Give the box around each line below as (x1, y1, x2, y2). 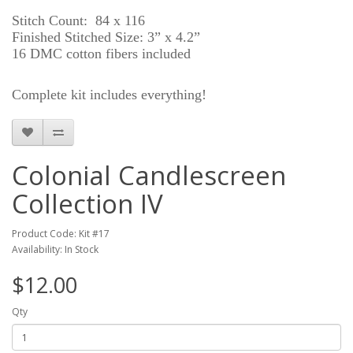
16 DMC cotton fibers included (12, 46, 191, 61)
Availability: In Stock (12, 243, 98, 256)
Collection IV (12, 186, 163, 221)
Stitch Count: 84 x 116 (12, 13, 145, 28)
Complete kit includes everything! (12, 87, 206, 102)
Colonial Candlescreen (12, 158, 286, 193)
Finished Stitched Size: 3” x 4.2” (12, 29, 200, 45)
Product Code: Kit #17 (12, 227, 110, 240)
